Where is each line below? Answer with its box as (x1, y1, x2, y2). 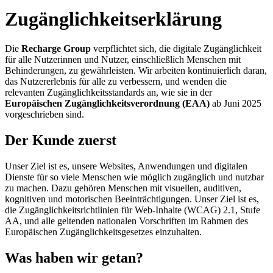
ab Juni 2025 (210, 98, 261, 109)
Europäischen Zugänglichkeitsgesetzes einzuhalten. (5, 226, 202, 237)
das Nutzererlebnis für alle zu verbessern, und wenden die (5, 76, 227, 87)
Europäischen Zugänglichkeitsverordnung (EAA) (5, 98, 210, 109)
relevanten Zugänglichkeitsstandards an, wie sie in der (5, 87, 212, 98)
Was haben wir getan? (5, 249, 143, 266)
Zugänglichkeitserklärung (5, 7, 222, 30)
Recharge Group (21, 43, 91, 54)
